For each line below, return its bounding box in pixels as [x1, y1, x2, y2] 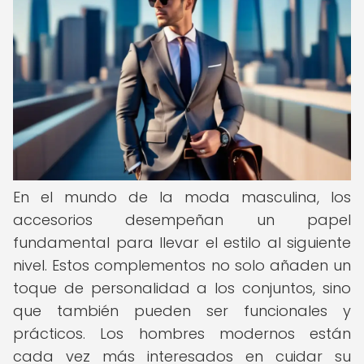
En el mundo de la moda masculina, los [13, 187, 351, 207]
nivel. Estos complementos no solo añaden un [13, 255, 351, 275]
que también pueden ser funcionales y [13, 301, 351, 321]
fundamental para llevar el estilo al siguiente [13, 232, 351, 253]
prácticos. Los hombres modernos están [13, 323, 351, 344]
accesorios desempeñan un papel [13, 210, 351, 230]
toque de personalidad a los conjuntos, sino [13, 278, 351, 298]
